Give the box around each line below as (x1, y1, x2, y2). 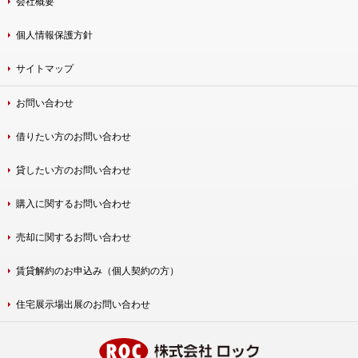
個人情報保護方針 (16, 27, 93, 42)
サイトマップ (16, 61, 74, 75)
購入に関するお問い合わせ (16, 196, 131, 210)
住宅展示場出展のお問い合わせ (16, 296, 150, 311)
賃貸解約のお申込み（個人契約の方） (16, 263, 179, 277)
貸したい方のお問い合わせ (16, 162, 131, 177)
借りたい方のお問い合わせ (16, 129, 131, 143)
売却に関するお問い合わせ (16, 229, 131, 244)
